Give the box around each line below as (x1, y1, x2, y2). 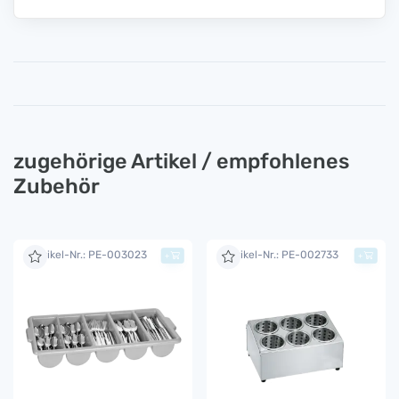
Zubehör (13, 173, 100, 199)
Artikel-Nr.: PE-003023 (31, 248, 147, 261)
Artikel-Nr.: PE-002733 (224, 248, 338, 261)
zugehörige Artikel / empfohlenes (13, 148, 349, 174)
